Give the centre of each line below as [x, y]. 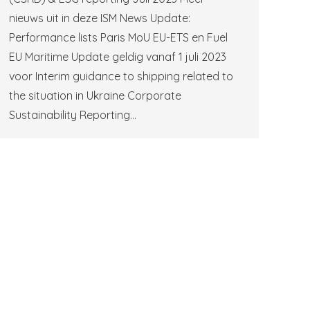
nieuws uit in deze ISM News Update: [100, 18]
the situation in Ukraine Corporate [95, 95]
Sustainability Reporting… [73, 115]
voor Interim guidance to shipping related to [121, 76]
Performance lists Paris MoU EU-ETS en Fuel [118, 37]
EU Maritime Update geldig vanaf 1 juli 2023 [118, 57]
